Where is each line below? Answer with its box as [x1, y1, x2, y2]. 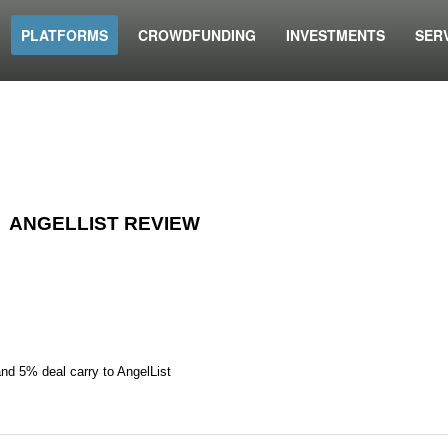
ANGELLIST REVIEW [8, 213, 200, 235]
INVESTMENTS [286, 25, 385, 45]
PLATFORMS [21, 25, 108, 45]
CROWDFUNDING [138, 25, 256, 45]
